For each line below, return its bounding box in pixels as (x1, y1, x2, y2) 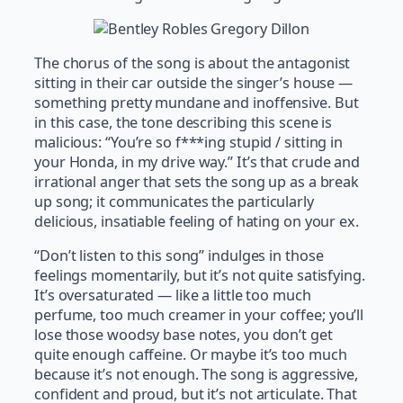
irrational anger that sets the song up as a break (34, 172, 360, 193)
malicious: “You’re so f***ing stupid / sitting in (34, 132, 344, 153)
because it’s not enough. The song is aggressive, (34, 364, 359, 385)
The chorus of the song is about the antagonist (34, 53, 351, 74)
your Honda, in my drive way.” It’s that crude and (34, 152, 361, 173)
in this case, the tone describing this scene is (34, 112, 333, 133)
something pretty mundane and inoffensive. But (34, 93, 359, 113)
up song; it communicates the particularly (34, 192, 314, 212)
